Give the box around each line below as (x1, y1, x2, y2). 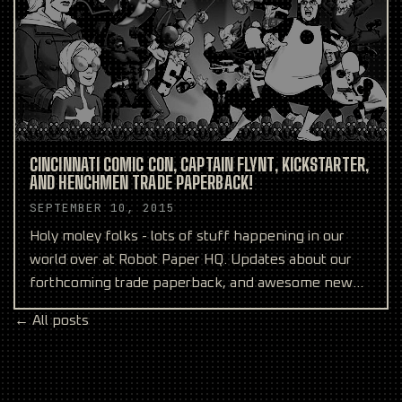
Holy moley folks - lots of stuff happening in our (30, 229, 345, 244)
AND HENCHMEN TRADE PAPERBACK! (30, 171, 253, 194)
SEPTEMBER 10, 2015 (30, 200, 176, 216)
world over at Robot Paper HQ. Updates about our (30, 252, 352, 267)
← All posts (14, 312, 89, 328)
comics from (30, 299, 110, 314)
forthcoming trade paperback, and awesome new (30, 275, 353, 291)
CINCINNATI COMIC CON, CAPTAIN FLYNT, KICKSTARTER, (30, 153, 369, 176)
